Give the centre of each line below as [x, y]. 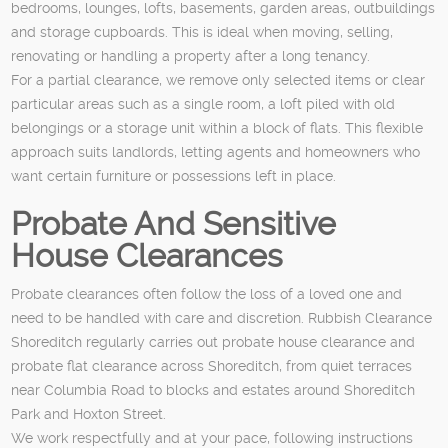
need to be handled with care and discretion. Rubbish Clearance [222, 317]
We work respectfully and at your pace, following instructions [212, 437]
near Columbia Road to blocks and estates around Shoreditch [213, 389]
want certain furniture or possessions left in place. [174, 175]
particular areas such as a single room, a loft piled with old [203, 103]
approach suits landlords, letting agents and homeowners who [216, 151]
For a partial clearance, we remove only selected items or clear [218, 79]
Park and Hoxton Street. [89, 413]
